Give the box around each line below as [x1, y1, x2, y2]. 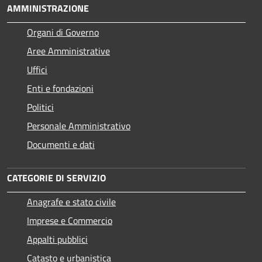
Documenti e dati [27, 137, 95, 152]
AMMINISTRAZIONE [7, 1, 89, 16]
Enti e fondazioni [27, 81, 94, 96]
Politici [27, 100, 54, 115]
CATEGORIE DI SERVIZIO [7, 171, 106, 185]
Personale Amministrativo [27, 119, 130, 133]
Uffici [27, 63, 47, 77]
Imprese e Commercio [27, 213, 112, 228]
